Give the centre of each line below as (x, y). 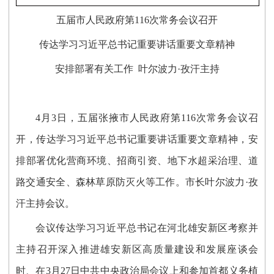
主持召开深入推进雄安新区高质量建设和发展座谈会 (137, 250)
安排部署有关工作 (96, 69)
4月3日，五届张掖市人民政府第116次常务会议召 (147, 118)
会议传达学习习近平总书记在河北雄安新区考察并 (147, 228)
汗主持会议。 (46, 204)
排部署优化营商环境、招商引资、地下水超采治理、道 (137, 161)
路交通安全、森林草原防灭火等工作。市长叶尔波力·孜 (137, 182)
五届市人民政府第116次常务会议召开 (137, 20)
